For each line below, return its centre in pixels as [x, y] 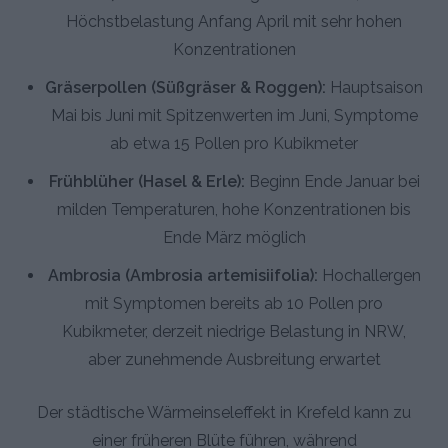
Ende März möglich [234, 237]
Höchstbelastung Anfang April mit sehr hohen [234, 21]
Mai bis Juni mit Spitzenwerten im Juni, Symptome [234, 115]
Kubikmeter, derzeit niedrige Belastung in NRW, [234, 331]
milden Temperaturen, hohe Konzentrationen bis [234, 209]
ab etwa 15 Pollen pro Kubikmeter [234, 143]
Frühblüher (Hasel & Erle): [146, 181]
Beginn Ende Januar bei [332, 181]
